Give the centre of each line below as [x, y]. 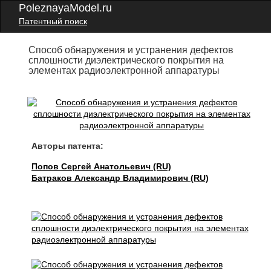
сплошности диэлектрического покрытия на [126, 60]
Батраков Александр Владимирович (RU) [120, 178]
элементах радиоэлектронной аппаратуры [124, 70]
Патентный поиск [53, 21]
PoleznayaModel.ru [65, 8]
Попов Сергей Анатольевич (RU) [102, 166]
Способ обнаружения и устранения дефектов [131, 50]
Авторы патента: [68, 146]
